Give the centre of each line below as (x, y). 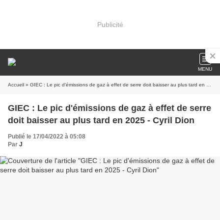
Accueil (16, 85)
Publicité (110, 24)
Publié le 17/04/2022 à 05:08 (47, 137)
